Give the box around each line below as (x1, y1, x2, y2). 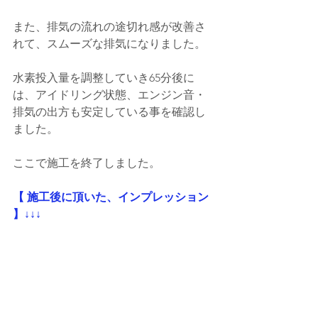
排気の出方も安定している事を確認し (13, 104, 206, 119)
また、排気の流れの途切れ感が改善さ (13, 19, 206, 33)
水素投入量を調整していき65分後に (13, 70, 194, 84)
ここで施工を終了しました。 (13, 155, 160, 170)
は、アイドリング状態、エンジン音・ (13, 87, 206, 102)
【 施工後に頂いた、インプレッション (13, 190, 212, 204)
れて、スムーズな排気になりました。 (13, 36, 206, 50)
